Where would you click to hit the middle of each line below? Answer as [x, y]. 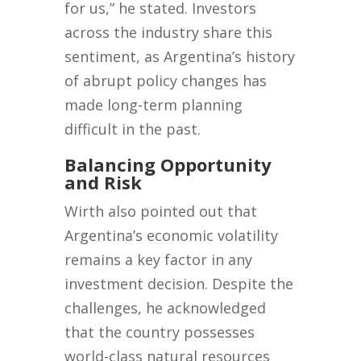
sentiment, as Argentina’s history [180, 57]
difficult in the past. [133, 129]
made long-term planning [154, 105]
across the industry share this [169, 33]
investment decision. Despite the [179, 284]
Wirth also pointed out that [161, 212]
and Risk [104, 183]
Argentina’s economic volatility [172, 236]
